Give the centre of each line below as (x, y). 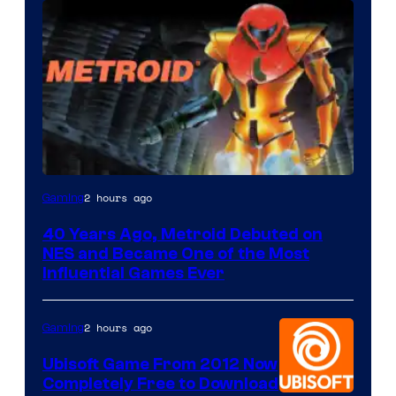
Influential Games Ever (133, 274)
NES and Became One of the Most (176, 254)
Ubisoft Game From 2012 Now (160, 365)
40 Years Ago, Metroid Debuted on (183, 235)
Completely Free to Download (160, 384)
